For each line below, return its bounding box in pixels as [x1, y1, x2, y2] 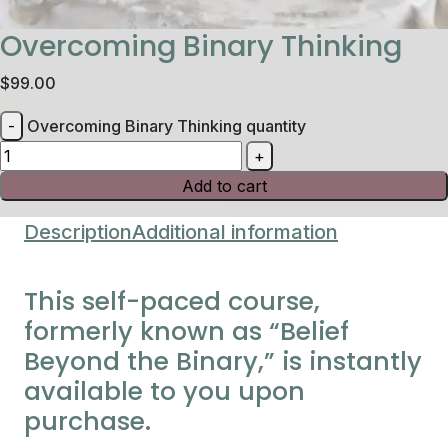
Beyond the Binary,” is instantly [24, 344, 422, 379]
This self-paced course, [24, 284, 320, 319]
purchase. [24, 404, 151, 439]
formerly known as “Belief [24, 314, 349, 349]
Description [24, 220, 132, 244]
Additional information [132, 220, 338, 244]
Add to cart [181, 176, 267, 196]
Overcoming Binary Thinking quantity [27, 116, 306, 136]
